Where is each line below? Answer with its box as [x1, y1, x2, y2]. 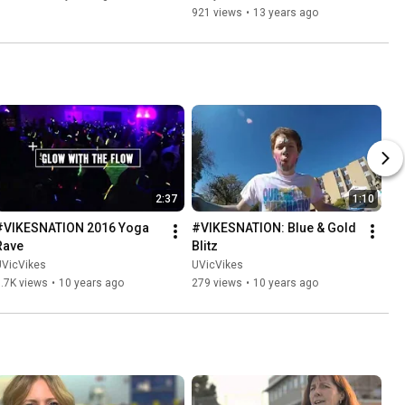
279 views [192, 277, 242, 290]
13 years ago [253, 6, 318, 20]
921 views [192, 6, 242, 20]
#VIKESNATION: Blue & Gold [192, 221, 356, 236]
